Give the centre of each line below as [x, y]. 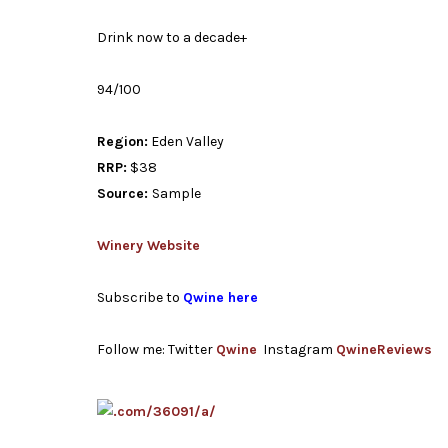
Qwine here [220, 298]
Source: [124, 194]
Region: [122, 142]
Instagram [298, 350]
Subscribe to [138, 298]
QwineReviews [384, 350]
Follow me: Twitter [155, 350]
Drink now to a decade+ [172, 38]
